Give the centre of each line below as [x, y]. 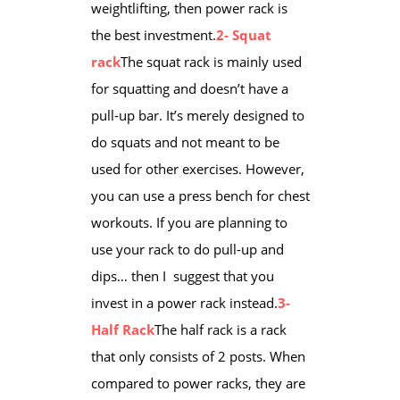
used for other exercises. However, [197, 168]
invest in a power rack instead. [184, 302]
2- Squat [243, 34]
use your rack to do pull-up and [187, 249]
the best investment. [153, 34]
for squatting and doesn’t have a [189, 88]
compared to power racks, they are [198, 383]
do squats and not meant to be [185, 142]
